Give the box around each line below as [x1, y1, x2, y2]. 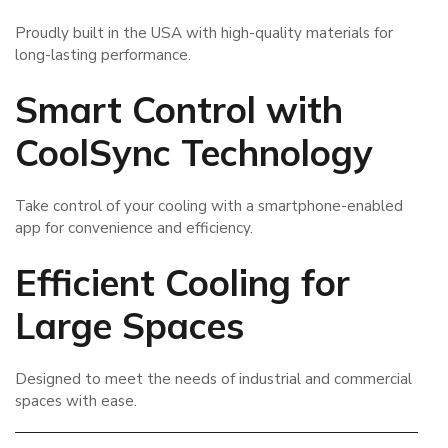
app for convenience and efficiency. [15, 218, 253, 239]
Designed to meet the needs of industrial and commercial [15, 369, 412, 390]
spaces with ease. [15, 391, 137, 412]
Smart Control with [15, 86, 343, 132]
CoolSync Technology [15, 129, 373, 175]
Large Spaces [15, 302, 244, 348]
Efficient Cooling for [15, 259, 350, 305]
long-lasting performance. [15, 44, 191, 65]
